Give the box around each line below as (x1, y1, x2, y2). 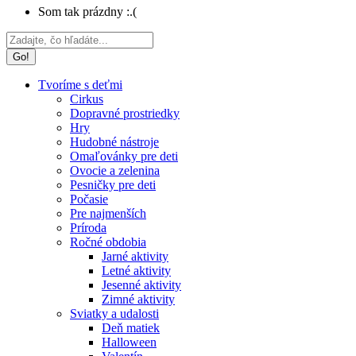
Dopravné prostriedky (70, 106, 180, 120)
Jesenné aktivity (102, 278, 181, 292)
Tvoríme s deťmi (38, 78, 122, 91)
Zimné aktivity (102, 292, 175, 306)
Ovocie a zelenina (70, 164, 160, 177)
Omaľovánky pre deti (70, 149, 178, 163)
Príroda (70, 221, 106, 234)
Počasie (70, 192, 108, 206)
